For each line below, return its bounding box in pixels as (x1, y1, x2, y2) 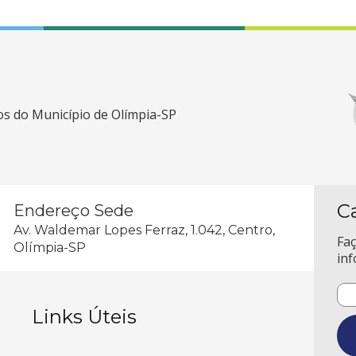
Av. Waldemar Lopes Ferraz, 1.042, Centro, (13, 222, 275, 238)
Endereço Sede (13, 201, 133, 220)
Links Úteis (31, 305, 137, 328)
